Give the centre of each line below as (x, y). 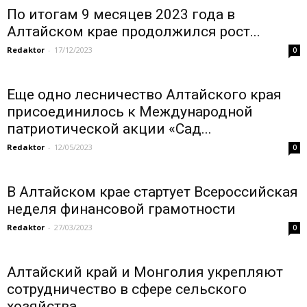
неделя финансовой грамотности (121, 209)
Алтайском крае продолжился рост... (134, 31)
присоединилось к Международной (130, 111)
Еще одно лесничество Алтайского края (144, 94)
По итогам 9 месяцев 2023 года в (121, 14)
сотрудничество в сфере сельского (127, 289)
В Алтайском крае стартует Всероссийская (152, 192)
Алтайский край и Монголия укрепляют (145, 272)
